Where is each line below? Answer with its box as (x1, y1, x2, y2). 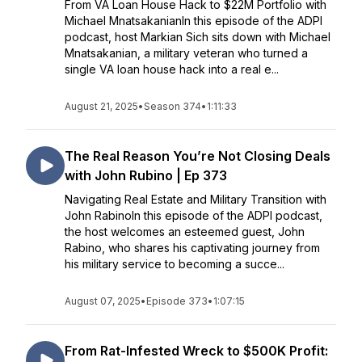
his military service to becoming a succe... (65, 257, 284, 271)
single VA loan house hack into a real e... (65, 62, 279, 76)
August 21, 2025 (65, 100, 138, 112)
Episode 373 (146, 295, 208, 307)
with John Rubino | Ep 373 (65, 167, 227, 183)
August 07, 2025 (65, 295, 141, 307)
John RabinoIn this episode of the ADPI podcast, (65, 208, 322, 222)
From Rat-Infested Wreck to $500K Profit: (65, 343, 328, 359)
